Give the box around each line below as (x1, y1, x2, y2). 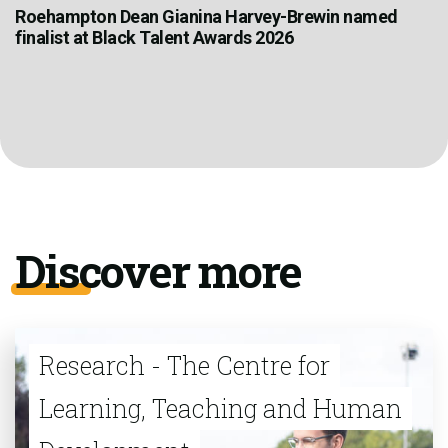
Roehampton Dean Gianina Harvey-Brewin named (15, 6, 398, 28)
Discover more (15, 241, 301, 301)
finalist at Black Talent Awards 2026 (15, 27, 293, 49)
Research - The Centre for (39, 349, 330, 383)
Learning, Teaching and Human (39, 392, 402, 426)
